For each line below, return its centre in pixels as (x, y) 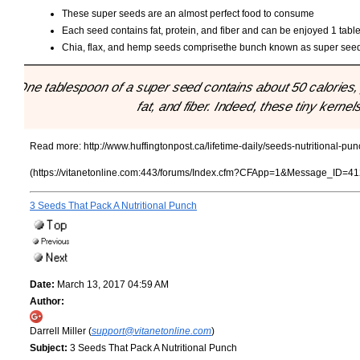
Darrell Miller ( (61, 331)
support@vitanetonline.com (151, 331)
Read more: (57, 146)
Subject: (49, 348)
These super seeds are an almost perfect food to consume (188, 14)
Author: (47, 301)
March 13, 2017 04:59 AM (112, 284)
